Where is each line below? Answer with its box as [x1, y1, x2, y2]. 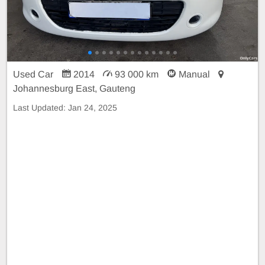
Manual [176, 69, 212, 79]
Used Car [13, 69, 56, 79]
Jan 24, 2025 [68, 102, 117, 112]
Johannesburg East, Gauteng [13, 83, 135, 93]
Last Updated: [13, 102, 68, 112]
